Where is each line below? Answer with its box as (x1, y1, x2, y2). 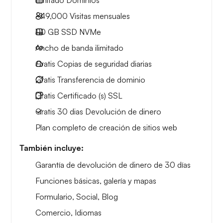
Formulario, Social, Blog (35, 191, 118, 202)
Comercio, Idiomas (35, 207, 102, 218)
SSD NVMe (59, 26, 101, 37)
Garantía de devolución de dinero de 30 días (35, 159, 191, 170)
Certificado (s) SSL (55, 90, 122, 101)
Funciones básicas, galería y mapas (35, 175, 156, 186)
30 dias (55, 106, 85, 116)
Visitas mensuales (68, 10, 130, 21)
